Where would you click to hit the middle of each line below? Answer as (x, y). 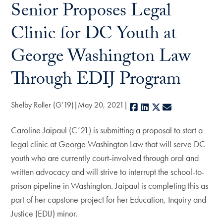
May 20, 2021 (101, 105)
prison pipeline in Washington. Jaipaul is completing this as (110, 186)
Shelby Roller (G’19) (43, 105)
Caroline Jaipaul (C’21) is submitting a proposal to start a (107, 130)
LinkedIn (164, 107)
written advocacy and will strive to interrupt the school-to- (108, 172)
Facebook (156, 107)
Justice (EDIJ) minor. (44, 213)
